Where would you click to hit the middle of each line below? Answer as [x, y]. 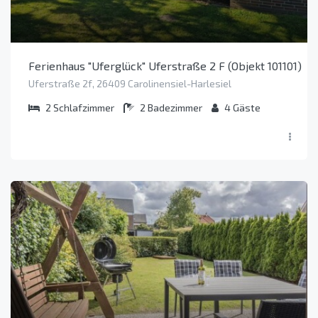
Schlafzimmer [84, 107]
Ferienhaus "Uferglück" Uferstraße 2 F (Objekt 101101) [165, 65]
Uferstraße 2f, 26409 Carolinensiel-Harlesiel [130, 83]
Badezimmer [175, 107]
